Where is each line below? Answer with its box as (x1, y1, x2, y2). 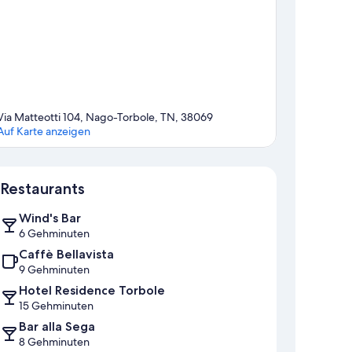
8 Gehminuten (19, 335, 90, 350)
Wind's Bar (19, 211, 81, 226)
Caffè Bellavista (19, 247, 114, 262)
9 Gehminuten (19, 262, 90, 277)
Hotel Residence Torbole (19, 283, 165, 299)
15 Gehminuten (19, 299, 93, 313)
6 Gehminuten (19, 226, 90, 241)
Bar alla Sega (19, 319, 95, 335)
